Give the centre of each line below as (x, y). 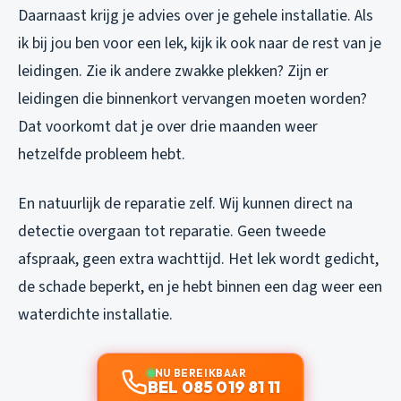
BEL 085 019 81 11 (214, 387)
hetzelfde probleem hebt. (102, 154)
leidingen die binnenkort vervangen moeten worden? (192, 98)
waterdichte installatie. (95, 314)
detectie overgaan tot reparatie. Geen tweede (172, 231)
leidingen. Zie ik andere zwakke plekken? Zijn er (173, 71)
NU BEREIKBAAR (200, 372)
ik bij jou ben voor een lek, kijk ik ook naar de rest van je (200, 43)
